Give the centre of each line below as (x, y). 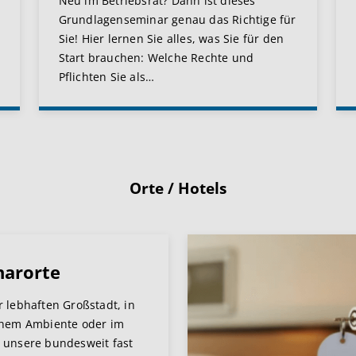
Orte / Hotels (178, 188)
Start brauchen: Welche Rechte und (156, 58)
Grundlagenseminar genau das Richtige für (177, 20)
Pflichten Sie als (102, 77)
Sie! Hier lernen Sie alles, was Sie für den (171, 39)
